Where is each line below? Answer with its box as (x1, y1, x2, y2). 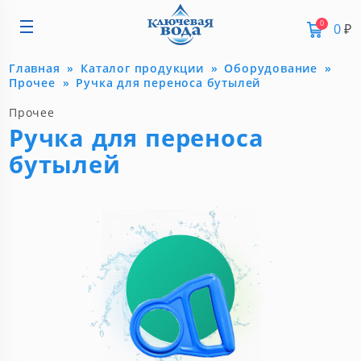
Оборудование (224, 60, 318, 76)
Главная (9, 60, 60, 76)
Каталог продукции (81, 60, 204, 76)
